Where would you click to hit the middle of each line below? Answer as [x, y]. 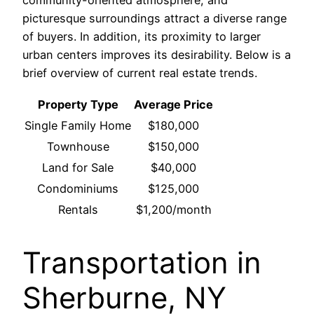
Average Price [173, 105]
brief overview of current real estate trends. [140, 73]
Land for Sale [78, 168]
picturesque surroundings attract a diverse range [155, 19]
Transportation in [142, 263]
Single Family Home [78, 126]
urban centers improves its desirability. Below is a [157, 55]
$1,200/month [173, 210]
